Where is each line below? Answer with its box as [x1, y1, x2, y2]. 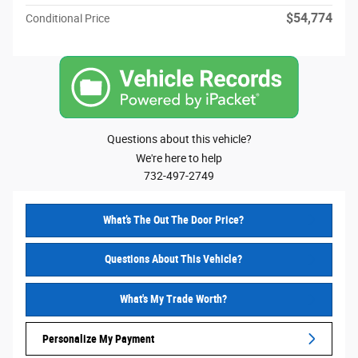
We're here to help [136, 151, 222, 165]
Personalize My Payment [42, 332, 154, 345]
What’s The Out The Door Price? [102, 213, 244, 226]
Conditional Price [26, 12, 109, 25]
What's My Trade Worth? [119, 292, 227, 306]
